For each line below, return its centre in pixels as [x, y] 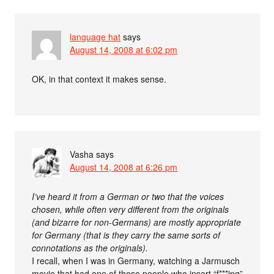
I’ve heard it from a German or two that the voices [128, 197]
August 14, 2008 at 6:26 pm [124, 167]
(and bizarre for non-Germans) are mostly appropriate [137, 222]
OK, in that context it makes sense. [99, 79]
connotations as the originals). [90, 248]
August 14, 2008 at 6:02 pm [124, 50]
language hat [95, 37]
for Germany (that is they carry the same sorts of [126, 235]
